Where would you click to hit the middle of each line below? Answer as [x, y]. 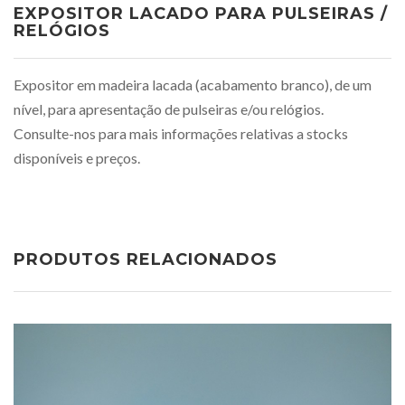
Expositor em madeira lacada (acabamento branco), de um [193, 85]
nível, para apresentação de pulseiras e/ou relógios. [169, 109]
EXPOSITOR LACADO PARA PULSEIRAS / [201, 14]
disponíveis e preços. [77, 158]
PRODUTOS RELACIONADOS [146, 259]
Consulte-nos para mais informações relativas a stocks [181, 133]
